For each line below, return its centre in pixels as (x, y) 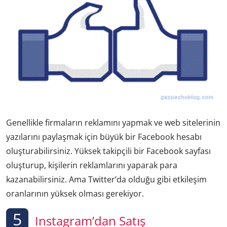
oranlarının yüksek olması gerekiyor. (75, 193)
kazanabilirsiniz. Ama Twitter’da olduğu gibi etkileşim (106, 179)
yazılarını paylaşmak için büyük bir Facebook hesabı (104, 137)
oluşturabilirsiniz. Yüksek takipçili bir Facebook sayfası (108, 151)
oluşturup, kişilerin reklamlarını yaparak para (92, 165)
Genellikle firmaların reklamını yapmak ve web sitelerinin (113, 122)
